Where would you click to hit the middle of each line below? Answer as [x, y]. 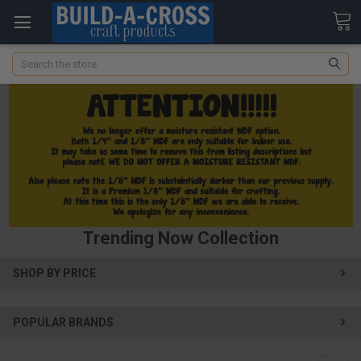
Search [28, 60]
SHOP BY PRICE [54, 274]
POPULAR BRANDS [63, 322]
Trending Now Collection [180, 239]
